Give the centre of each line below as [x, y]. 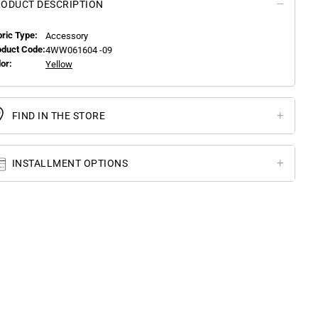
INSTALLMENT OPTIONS [68, 163]
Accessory [67, 36]
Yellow [59, 64]
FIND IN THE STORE [57, 116]
